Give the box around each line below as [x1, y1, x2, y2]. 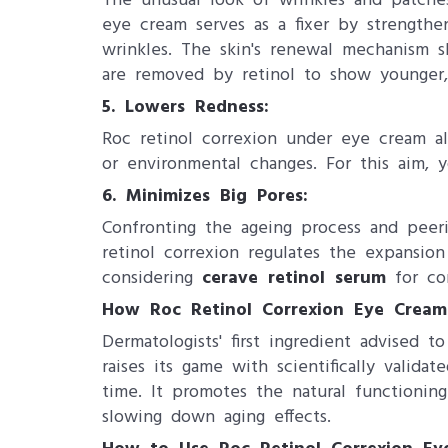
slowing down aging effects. [102, 403, 331, 432]
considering [102, 264, 202, 293]
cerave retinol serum [202, 264, 386, 293]
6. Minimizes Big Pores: [102, 182, 308, 211]
